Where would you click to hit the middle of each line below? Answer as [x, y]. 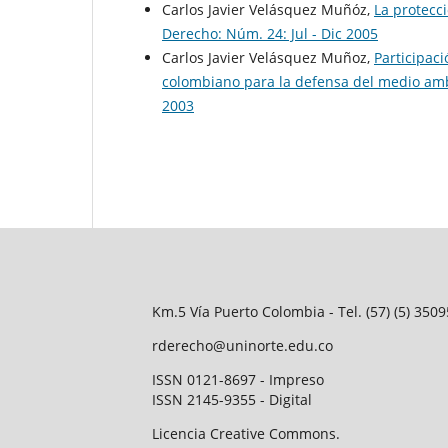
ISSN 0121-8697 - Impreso [238, 380]
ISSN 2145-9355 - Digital [232, 400]
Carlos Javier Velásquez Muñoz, [268, 58]
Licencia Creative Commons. [246, 434]
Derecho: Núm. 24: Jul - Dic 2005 [270, 34]
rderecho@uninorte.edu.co [242, 346]
